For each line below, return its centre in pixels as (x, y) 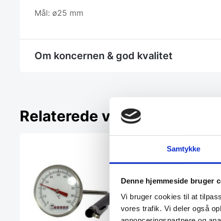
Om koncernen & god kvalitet (104, 56)
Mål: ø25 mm (59, 13)
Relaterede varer (79, 116)
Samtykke (184, 148)
